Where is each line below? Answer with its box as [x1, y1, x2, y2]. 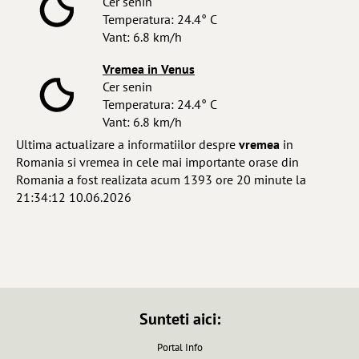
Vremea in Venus [103, 61, 195, 78]
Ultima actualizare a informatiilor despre [16, 136, 239, 153]
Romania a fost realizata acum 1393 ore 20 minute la [16, 171, 306, 188]
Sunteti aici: [139, 309, 220, 330]
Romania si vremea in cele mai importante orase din [16, 154, 299, 171]
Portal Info [156, 341, 203, 355]
